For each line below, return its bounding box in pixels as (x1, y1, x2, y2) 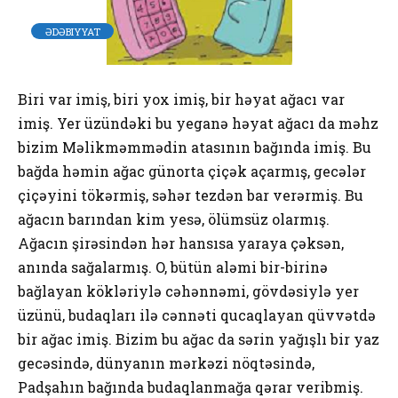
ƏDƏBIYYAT (44, 24, 100, 38)
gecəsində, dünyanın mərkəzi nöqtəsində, (18, 353, 314, 372)
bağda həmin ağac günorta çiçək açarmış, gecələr (18, 161, 366, 180)
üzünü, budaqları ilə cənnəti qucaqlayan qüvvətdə (18, 305, 376, 324)
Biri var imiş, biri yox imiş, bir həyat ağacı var (18, 89, 345, 108)
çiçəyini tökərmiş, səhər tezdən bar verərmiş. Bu (18, 185, 363, 204)
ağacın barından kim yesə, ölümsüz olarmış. (18, 209, 330, 228)
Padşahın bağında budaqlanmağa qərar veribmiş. (18, 377, 363, 396)
